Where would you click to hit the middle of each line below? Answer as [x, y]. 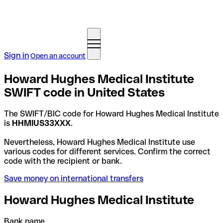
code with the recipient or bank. [63, 161]
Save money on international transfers [74, 178]
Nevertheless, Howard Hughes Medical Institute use [100, 142]
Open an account [58, 56]
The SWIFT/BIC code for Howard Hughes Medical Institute [111, 113]
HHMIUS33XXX [41, 123]
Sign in [16, 56]
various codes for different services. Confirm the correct [107, 151]
